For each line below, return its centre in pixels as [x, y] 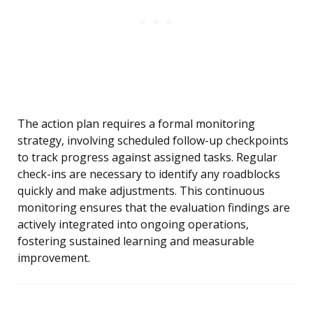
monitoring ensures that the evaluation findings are [154, 208]
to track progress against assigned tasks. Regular [147, 158]
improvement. [54, 258]
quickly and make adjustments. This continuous [141, 191]
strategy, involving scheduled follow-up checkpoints [153, 141]
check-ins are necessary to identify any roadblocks [149, 174]
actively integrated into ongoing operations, [133, 225]
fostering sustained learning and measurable [136, 241]
